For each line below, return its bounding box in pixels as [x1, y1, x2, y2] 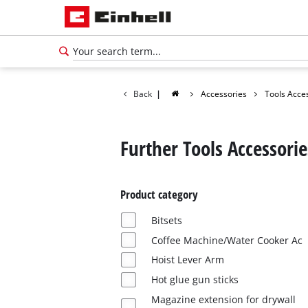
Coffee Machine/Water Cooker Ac [151, 233, 302, 247]
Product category [120, 186, 198, 203]
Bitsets [151, 213, 182, 227]
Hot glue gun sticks [151, 273, 239, 287]
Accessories [201, 88, 247, 99]
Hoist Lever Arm [151, 253, 224, 267]
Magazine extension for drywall [151, 292, 296, 306]
